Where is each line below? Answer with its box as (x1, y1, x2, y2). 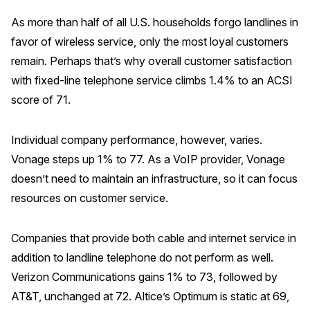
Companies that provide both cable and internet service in (11, 231, 296, 246)
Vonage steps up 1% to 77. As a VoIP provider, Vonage (11, 152, 285, 166)
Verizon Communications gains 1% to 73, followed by (11, 270, 277, 284)
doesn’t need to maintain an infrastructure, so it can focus (11, 171, 298, 185)
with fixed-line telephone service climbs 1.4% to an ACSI (11, 73, 293, 87)
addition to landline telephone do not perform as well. (11, 250, 273, 265)
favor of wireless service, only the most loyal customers (11, 34, 289, 48)
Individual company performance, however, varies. (11, 132, 262, 147)
